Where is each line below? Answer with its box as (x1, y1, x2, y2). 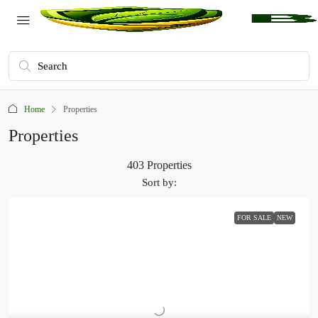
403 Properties (126, 159, 192, 171)
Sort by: (141, 177, 177, 188)
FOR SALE (237, 214, 271, 221)
